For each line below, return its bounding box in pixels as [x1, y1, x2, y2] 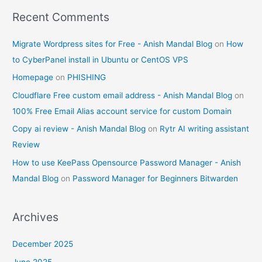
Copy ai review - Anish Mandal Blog [12, 124, 146, 134]
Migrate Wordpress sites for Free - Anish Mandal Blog [12, 39, 213, 49]
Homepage [12, 73, 54, 82]
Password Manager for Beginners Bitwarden [73, 173, 239, 183]
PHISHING [67, 73, 106, 82]
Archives [12, 209, 59, 224]
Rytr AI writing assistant [160, 124, 250, 134]
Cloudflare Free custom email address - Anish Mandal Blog [12, 90, 233, 100]
